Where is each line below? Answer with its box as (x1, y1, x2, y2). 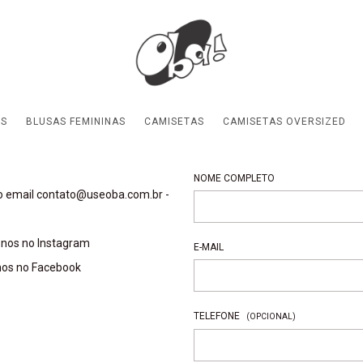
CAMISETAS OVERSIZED (222, 116, 346, 127)
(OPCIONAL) (246, 312, 296, 321)
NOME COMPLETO (193, 173, 275, 184)
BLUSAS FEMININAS (25, 116, 126, 127)
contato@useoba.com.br (36, 188, 163, 201)
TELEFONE (193, 310, 242, 322)
